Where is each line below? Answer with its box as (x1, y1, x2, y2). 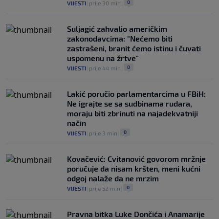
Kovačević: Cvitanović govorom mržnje (67, 153, 206, 163)
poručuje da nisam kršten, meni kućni (67, 163, 200, 173)
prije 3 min (89, 129, 117, 136)
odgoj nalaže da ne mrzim (67, 173, 159, 183)
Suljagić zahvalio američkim (67, 23, 167, 33)
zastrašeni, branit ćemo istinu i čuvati (67, 43, 201, 53)
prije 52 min (89, 184, 120, 192)
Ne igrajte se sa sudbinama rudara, (67, 98, 192, 108)
